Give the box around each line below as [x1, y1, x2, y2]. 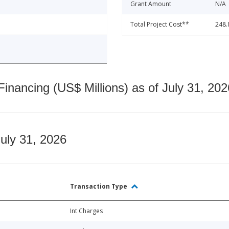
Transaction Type [70, 182, 129, 191]
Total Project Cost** [130, 20, 189, 29]
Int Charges [70, 207, 103, 216]
